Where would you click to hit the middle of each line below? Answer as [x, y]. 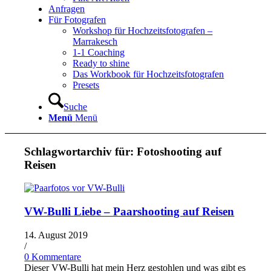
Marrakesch [95, 41]
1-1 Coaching [99, 52]
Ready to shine [101, 63]
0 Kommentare [53, 256]
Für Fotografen [77, 20]
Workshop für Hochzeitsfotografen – [143, 31]
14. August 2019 [56, 235]
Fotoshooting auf [179, 151]
